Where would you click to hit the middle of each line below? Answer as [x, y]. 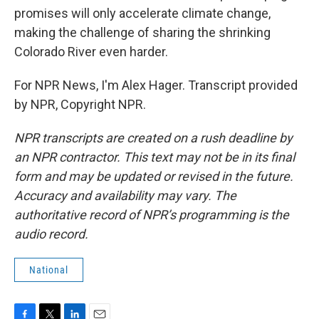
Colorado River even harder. [91, 52]
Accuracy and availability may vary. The [125, 195]
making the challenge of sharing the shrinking [142, 32]
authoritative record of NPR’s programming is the [152, 215]
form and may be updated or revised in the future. [154, 176]
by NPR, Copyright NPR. [80, 104]
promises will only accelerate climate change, [142, 13]
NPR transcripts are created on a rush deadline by [153, 138]
